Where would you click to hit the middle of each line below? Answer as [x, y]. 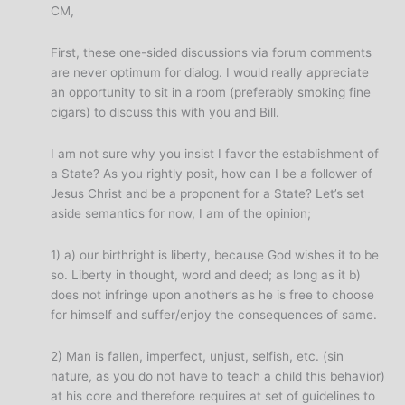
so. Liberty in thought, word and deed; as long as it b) [206, 275]
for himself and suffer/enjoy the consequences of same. [214, 315]
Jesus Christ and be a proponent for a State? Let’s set [208, 194]
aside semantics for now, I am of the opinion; [181, 214]
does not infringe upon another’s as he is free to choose [213, 295]
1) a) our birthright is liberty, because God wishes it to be [215, 255]
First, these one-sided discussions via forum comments [212, 53]
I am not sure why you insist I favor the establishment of [215, 154]
